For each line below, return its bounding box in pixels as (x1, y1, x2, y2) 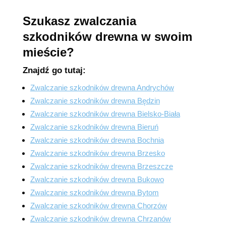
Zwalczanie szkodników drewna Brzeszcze (30, 162, 173, 171)
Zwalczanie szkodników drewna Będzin (30, 96, 160, 105)
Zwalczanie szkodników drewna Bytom (30, 188, 159, 197)
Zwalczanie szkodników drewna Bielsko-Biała (30, 109, 180, 118)
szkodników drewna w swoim (22, 30, 192, 43)
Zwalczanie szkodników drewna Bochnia (30, 136, 164, 144)
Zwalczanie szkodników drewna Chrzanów (30, 214, 171, 223)
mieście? (22, 45, 74, 59)
